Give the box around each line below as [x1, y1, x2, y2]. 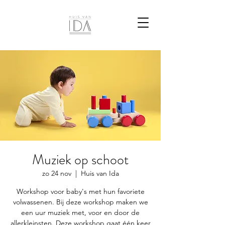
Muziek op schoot [32, 150, 129, 170]
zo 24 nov [42, 169, 71, 178]
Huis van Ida [80, 169, 119, 178]
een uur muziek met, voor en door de [21, 208, 140, 217]
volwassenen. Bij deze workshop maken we [13, 197, 148, 206]
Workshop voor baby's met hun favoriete [16, 187, 145, 196]
